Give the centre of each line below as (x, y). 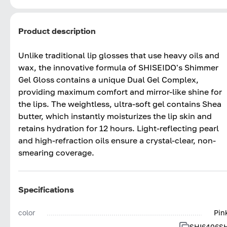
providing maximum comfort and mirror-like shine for (120, 91)
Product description (57, 31)
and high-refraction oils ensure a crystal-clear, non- (117, 140)
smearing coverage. (56, 152)
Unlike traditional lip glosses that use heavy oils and (119, 55)
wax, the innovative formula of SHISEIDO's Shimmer (118, 67)
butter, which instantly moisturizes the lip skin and (115, 116)
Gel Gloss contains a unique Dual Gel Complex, (108, 79)
